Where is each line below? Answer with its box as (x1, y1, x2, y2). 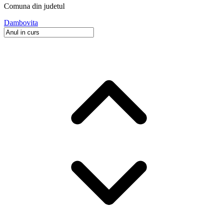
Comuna (4, 2, 30, 11)
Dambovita (4, 18, 38, 27)
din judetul (30, 2, 65, 11)
